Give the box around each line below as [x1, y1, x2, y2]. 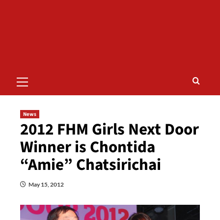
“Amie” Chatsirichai [20, 153, 161, 176]
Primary [24, 68, 49, 78]
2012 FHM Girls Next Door [20, 118, 199, 141]
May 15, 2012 [28, 181, 64, 188]
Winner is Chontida [20, 136, 155, 159]
